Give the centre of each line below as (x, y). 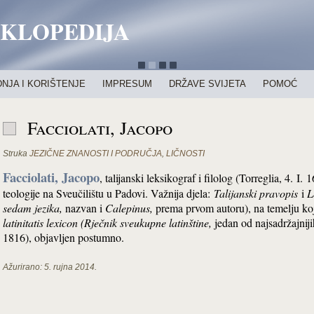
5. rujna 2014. (70, 267)
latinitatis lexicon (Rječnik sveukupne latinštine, (107, 223)
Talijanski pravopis (256, 193)
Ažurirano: (22, 267)
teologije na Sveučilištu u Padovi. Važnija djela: (108, 193)
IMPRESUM (127, 84)
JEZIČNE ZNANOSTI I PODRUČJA (96, 153)
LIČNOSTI (185, 153)
